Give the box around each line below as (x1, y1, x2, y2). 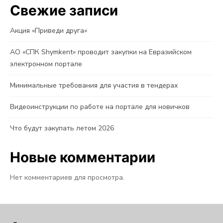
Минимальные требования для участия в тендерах (10, 80, 178, 90)
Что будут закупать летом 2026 (10, 123, 114, 133)
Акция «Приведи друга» (10, 25, 87, 35)
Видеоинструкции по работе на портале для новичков (10, 102, 190, 111)
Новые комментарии (10, 147, 155, 167)
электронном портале (10, 59, 82, 69)
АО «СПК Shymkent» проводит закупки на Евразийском (10, 47, 192, 57)
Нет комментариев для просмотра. (10, 172, 124, 182)
